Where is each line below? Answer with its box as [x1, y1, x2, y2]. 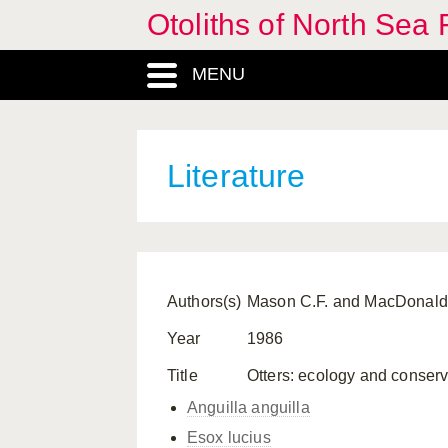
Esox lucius [187, 429, 271, 446]
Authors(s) [167, 293, 242, 310]
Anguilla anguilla [187, 399, 310, 416]
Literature [167, 158, 306, 194]
